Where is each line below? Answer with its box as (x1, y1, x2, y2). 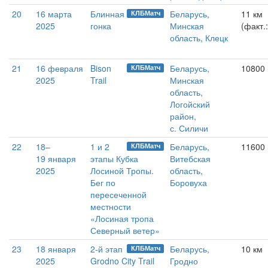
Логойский (170, 98, 210, 110)
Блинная (90, 8, 124, 20)
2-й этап (90, 243, 123, 255)
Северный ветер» (90, 224, 160, 236)
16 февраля (36, 62, 83, 74)
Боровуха (170, 176, 207, 188)
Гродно (170, 255, 198, 267)
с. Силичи (170, 122, 208, 134)
